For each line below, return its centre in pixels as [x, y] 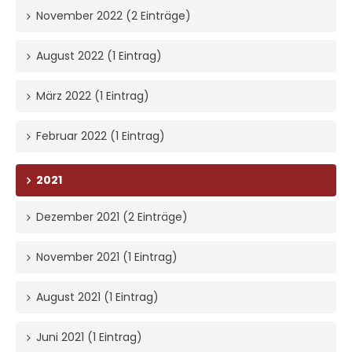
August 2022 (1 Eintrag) [99, 56]
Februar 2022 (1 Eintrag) [101, 136]
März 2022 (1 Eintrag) [93, 96]
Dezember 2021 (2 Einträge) [112, 217]
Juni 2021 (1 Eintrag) [89, 337]
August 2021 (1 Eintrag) [97, 297]
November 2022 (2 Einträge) [114, 16]
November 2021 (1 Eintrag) [107, 257]
